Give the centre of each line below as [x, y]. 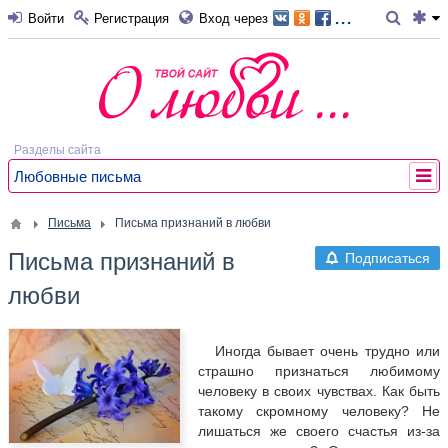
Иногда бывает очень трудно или [327, 351]
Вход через [233, 18]
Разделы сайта [57, 150]
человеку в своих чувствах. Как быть [318, 391]
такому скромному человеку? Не [318, 411]
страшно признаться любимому [318, 371]
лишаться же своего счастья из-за [318, 431]
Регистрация [131, 18]
